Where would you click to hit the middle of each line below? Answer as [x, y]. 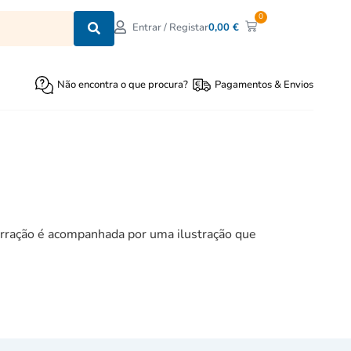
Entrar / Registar [171, 28]
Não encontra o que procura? [123, 85]
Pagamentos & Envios [264, 85]
